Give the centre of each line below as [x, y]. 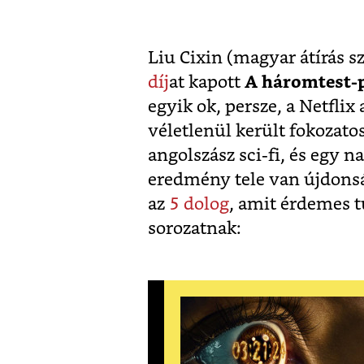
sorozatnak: [195, 228]
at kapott [207, 82]
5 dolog [199, 204]
